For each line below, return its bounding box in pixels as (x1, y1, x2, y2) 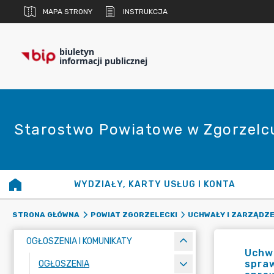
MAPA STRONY (43, 7, 92, 16)
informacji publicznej (59, 55, 147, 67)
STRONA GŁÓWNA (12, 210, 80, 219)
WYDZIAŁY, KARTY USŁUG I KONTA (74, 179, 236, 190)
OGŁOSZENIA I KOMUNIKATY (26, 236, 132, 246)
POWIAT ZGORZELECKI (90, 210, 177, 219)
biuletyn (59, 46, 94, 57)
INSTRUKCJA (123, 7, 168, 16)
